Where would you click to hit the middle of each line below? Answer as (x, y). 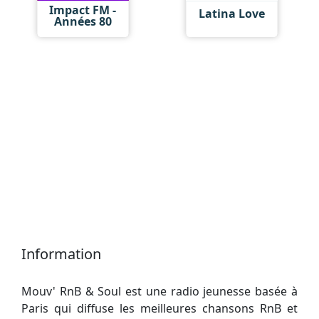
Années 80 (83, 21)
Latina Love (231, 14)
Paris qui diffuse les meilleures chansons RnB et (159, 308)
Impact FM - (83, 10)
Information (61, 253)
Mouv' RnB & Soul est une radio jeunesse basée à (159, 291)
